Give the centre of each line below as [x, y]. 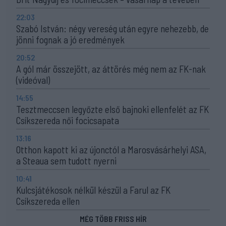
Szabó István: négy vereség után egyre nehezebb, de [112, 28]
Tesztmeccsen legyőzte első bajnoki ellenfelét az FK [112, 109]
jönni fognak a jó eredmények [70, 39]
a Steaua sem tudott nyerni [66, 160]
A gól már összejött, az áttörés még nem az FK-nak [111, 69]
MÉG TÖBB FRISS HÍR [113, 218]
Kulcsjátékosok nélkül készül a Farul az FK [93, 190]
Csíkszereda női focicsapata [68, 120]
